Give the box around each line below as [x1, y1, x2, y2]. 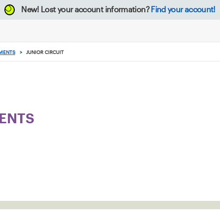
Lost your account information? [39, 5, 151, 14]
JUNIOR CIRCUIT [26, 50, 64, 55]
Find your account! [151, 5, 216, 14]
